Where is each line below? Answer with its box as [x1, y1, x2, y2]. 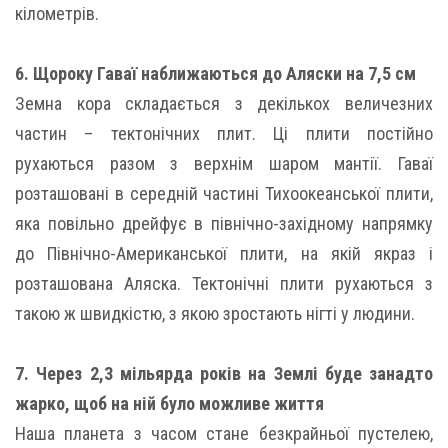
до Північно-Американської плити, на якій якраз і [15, 242, 433, 264]
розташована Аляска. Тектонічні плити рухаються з [15, 272, 433, 294]
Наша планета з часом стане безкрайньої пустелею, [15, 422, 433, 444]
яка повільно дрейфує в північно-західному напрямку [15, 212, 433, 234]
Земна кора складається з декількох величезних [15, 92, 433, 114]
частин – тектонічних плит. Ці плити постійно [15, 122, 433, 144]
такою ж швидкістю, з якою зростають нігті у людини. [15, 302, 415, 324]
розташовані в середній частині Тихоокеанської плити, [15, 182, 433, 204]
